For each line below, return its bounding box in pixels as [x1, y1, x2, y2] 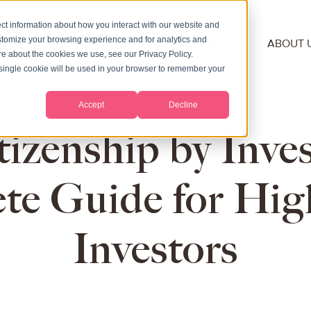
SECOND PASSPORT [146, 37, 246, 51]
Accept [78, 99, 105, 110]
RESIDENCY [57, 37, 115, 51]
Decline [168, 99, 198, 110]
